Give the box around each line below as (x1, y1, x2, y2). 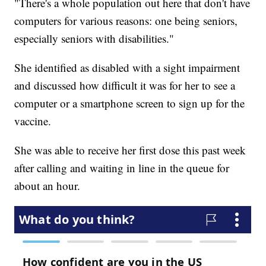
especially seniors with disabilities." (14, 30, 175, 46)
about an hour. (14, 178, 81, 193)
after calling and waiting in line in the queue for (14, 160, 230, 175)
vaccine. (14, 113, 52, 128)
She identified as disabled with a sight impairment (14, 59, 240, 75)
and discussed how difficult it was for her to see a (14, 77, 236, 93)
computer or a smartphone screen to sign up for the (14, 95, 245, 110)
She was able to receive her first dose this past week (14, 142, 246, 157)
